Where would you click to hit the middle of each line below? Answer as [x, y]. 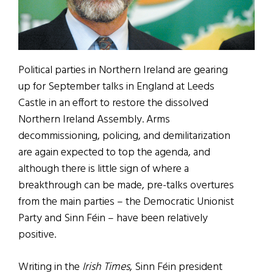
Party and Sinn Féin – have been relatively [113, 219]
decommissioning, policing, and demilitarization [124, 136]
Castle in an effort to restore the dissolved [113, 104]
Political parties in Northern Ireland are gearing [123, 71]
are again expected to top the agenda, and [114, 153]
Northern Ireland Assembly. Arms [94, 120]
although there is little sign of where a [104, 169]
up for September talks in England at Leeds [116, 87]
